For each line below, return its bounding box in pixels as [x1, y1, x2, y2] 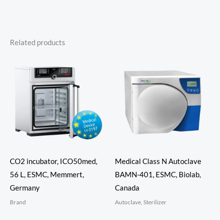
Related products [10, 38, 65, 47]
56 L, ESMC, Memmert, [10, 170, 84, 179]
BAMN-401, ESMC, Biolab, [115, 170, 201, 179]
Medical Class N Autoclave [115, 157, 201, 166]
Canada [115, 184, 139, 192]
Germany [10, 184, 40, 192]
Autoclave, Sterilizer [115, 198, 166, 206]
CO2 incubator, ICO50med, [10, 157, 97, 166]
